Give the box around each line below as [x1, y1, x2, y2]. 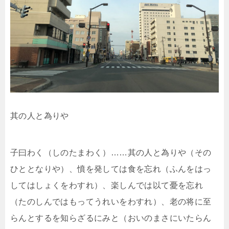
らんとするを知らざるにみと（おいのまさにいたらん [10, 213, 212, 222]
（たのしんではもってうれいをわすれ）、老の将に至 [10, 197, 212, 206]
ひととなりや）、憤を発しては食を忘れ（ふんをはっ [10, 164, 212, 173]
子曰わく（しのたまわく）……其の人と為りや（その [10, 148, 212, 157]
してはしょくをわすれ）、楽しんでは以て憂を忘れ [10, 180, 203, 190]
